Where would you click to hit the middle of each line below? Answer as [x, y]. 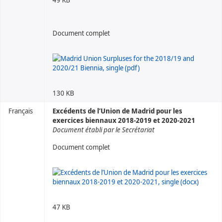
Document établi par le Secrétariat [104, 130]
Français [21, 111]
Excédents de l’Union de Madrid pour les [117, 111]
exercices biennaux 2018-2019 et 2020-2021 [124, 120]
